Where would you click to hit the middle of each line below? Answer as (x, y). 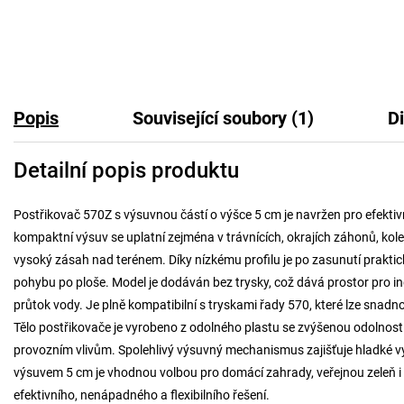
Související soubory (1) (223, 118)
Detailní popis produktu (126, 170)
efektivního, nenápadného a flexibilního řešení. (142, 395)
